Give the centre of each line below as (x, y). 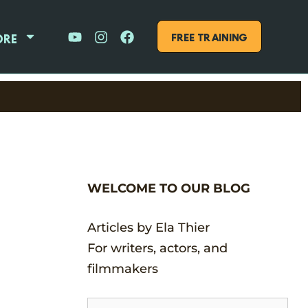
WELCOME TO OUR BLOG (169, 188)
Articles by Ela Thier (149, 227)
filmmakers (123, 268)
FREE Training (209, 35)
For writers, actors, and (158, 248)
